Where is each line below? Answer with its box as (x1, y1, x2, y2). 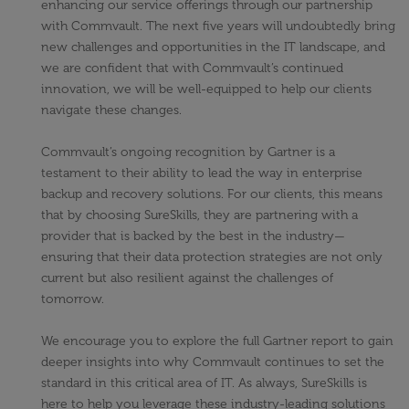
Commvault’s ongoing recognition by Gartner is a (41, 144, 335, 161)
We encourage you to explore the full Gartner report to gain (41, 333, 393, 350)
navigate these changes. (41, 102, 182, 119)
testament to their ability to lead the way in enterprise (41, 165, 362, 182)
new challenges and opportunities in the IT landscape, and (41, 39, 385, 56)
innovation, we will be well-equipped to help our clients (41, 81, 372, 98)
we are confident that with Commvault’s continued (41, 60, 343, 77)
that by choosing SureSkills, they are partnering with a (41, 207, 358, 224)
